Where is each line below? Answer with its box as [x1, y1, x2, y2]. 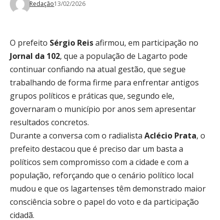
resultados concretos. [10, 117, 89, 128]
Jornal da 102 [10, 51, 60, 61]
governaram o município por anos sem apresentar [10, 104, 196, 114]
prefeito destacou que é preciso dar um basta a [10, 143, 183, 154]
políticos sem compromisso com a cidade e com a [10, 157, 189, 167]
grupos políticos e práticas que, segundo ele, [10, 90, 174, 101]
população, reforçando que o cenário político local [10, 170, 193, 181]
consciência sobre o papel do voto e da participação [10, 196, 199, 207]
